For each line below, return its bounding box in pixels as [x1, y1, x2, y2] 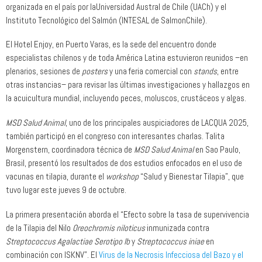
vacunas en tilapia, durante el [6, 171, 106, 182]
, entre [217, 65, 239, 77]
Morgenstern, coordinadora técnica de [6, 144, 134, 156]
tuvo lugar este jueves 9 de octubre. [6, 184, 126, 196]
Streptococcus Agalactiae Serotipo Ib [6, 235, 130, 247]
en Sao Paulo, [194, 144, 240, 156]
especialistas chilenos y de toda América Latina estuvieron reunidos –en [6, 52, 248, 64]
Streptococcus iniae [137, 235, 204, 247]
